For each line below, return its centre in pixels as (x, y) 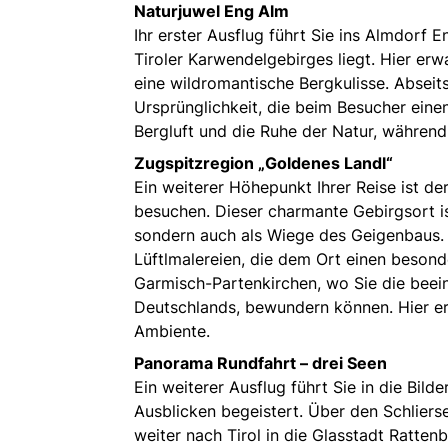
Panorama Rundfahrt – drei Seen (260, 363)
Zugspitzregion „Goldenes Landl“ (263, 163)
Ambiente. (172, 331)
